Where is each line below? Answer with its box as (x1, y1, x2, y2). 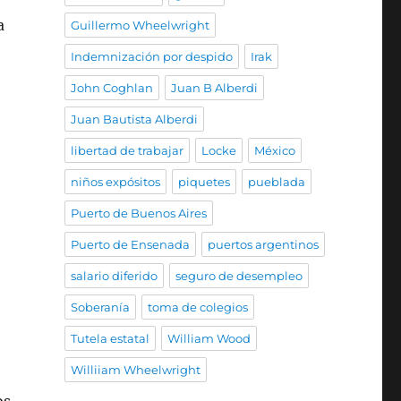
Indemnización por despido (70, 49, 233, 64)
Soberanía (70, 300, 130, 314)
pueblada (247, 175, 305, 189)
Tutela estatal (70, 331, 149, 346)
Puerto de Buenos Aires (70, 206, 207, 220)
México (253, 143, 295, 158)
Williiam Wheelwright (70, 363, 200, 377)
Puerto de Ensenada (70, 237, 190, 252)
